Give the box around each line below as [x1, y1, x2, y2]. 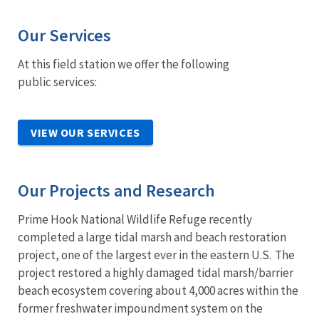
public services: [18, 73, 101, 90]
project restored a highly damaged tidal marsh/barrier [18, 264, 293, 281]
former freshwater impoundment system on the [18, 300, 263, 316]
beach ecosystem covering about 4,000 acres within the [18, 282, 298, 298]
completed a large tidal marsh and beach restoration [18, 229, 286, 245]
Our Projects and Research [18, 179, 215, 202]
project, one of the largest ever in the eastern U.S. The [18, 246, 295, 263]
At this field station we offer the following [18, 56, 229, 72]
